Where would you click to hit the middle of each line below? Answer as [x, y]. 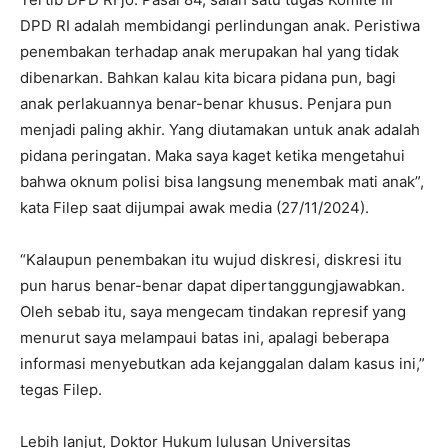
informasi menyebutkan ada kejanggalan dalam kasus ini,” [222, 363]
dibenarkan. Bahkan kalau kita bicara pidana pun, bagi [208, 77]
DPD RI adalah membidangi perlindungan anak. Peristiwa [220, 25]
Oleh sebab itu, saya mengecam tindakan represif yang [213, 311]
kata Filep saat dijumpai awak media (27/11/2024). [194, 207]
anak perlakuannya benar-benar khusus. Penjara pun [206, 103]
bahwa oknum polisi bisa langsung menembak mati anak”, [222, 181]
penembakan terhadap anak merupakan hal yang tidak [209, 51]
